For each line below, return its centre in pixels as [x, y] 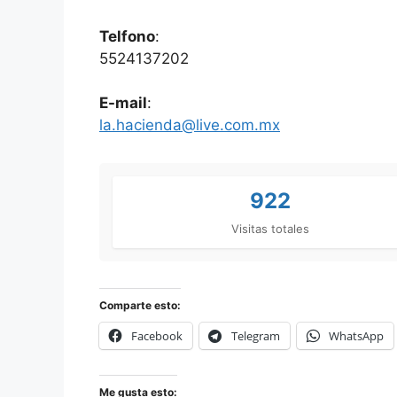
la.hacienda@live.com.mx [190, 125]
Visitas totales [270, 229]
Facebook [157, 336]
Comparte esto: [140, 306]
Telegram [256, 336]
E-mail [123, 103]
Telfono [127, 36]
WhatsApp [356, 336]
